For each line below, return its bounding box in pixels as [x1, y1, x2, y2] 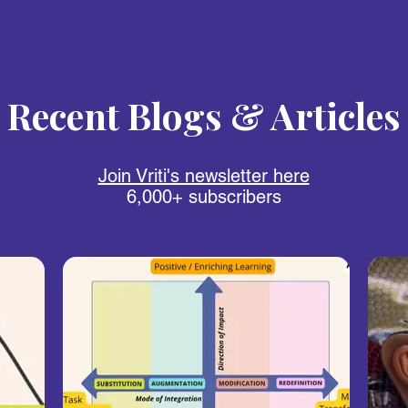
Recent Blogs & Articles [6, 91, 401, 139]
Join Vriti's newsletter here [97, 165, 310, 187]
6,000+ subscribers [126, 186, 281, 208]
